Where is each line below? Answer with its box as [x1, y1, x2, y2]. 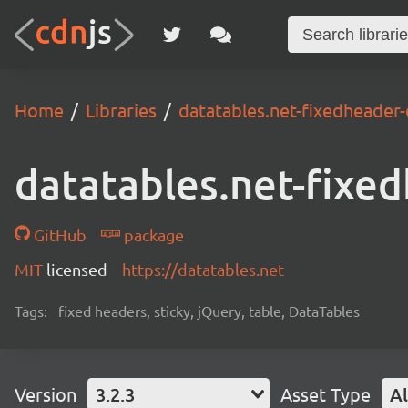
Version [15, 382, 76, 405]
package [119, 225, 184, 244]
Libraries [86, 98, 157, 121]
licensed [46, 260, 107, 279]
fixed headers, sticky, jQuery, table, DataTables [58, 301, 360, 320]
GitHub [30, 225, 87, 244]
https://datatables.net [122, 260, 284, 279]
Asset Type [280, 382, 371, 405]
